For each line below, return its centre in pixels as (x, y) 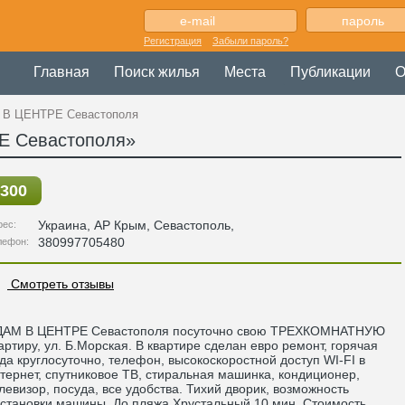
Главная (61, 72)
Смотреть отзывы (61, 283)
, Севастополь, (190, 225)
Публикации (330, 72)
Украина (62, 225)
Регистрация (173, 41)
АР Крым (120, 225)
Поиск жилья (157, 72)
